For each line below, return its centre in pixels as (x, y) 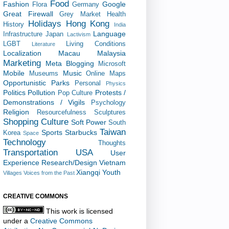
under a (17, 221)
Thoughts (112, 143)
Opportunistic (25, 83)
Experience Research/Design (50, 162)
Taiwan (113, 132)
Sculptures (110, 112)
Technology (25, 142)
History (14, 24)
